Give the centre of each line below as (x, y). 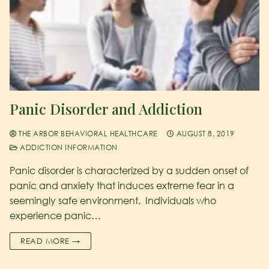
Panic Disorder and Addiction (106, 108)
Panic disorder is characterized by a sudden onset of (129, 170)
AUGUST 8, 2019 (205, 133)
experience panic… (55, 215)
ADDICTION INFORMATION (68, 147)
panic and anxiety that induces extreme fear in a (122, 185)
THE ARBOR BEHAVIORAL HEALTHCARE (87, 133)
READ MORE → (50, 240)
